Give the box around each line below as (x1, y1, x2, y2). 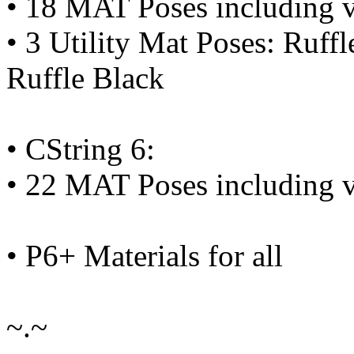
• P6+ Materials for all (6, 239, 283, 273)
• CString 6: (6, 132, 155, 167)
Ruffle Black (6, 61, 164, 96)
